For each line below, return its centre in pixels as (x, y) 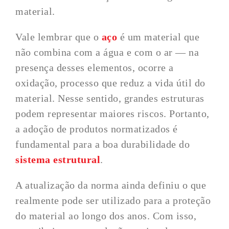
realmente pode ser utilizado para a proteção (113, 200)
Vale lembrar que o (59, 37)
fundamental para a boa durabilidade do (103, 144)
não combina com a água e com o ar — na (107, 52)
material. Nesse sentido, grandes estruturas (110, 98)
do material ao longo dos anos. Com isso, (106, 216)
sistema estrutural (58, 159)
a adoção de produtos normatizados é (97, 129)
